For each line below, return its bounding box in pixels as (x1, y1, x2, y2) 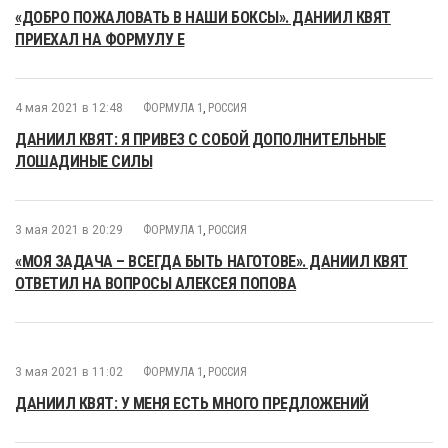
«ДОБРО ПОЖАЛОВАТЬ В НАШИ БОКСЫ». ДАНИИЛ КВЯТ (15, 8, 391, 27)
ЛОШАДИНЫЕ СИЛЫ (15, 152, 153, 171)
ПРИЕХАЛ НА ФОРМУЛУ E (15, 30, 185, 49)
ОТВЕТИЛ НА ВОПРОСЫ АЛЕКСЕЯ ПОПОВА (15, 274, 297, 293)
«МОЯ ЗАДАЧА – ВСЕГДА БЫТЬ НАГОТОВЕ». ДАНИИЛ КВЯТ (15, 252, 408, 271)
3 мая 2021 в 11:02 (15, 365, 123, 379)
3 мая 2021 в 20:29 (15, 223, 123, 237)
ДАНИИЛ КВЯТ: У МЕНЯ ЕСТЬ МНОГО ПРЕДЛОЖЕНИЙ (15, 394, 369, 413)
